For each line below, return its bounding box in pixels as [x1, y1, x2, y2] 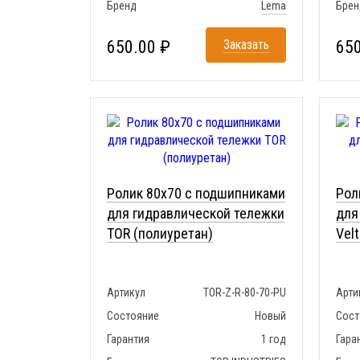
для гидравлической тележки [107, 205, 284, 223]
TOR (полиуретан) [107, 225, 213, 243]
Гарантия [107, 333, 149, 346]
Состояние [107, 309, 159, 323]
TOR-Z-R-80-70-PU [203, 286, 286, 300]
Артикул [107, 286, 145, 300]
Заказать [223, 37, 269, 53]
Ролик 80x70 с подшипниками [107, 185, 285, 202]
